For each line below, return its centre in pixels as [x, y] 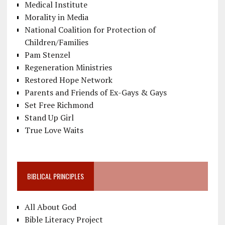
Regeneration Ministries [68, 68]
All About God [50, 207]
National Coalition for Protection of [90, 30]
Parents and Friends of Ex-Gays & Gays [95, 93]
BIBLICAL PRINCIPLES [55, 176]
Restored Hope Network [68, 80]
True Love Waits [54, 130]
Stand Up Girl [49, 118]
